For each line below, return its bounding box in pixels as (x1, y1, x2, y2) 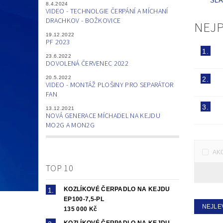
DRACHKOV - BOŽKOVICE (46, 16, 121, 26)
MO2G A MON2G (46, 120, 95, 131)
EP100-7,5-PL (64, 196, 104, 203)
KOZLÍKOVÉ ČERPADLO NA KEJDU (64, 186, 170, 193)
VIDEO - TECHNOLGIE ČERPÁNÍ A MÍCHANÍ (46, 6, 168, 17)
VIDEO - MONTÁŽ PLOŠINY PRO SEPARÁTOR (46, 80, 174, 91)
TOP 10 (46, 162, 73, 175)
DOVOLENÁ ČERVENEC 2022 (46, 59, 129, 69)
